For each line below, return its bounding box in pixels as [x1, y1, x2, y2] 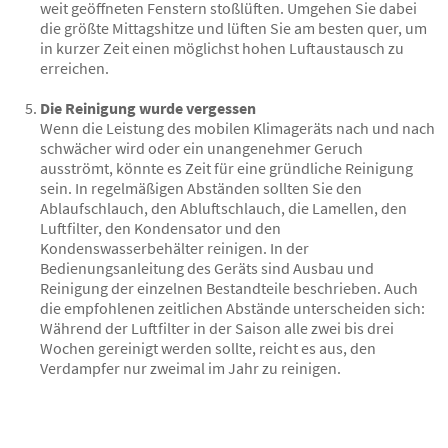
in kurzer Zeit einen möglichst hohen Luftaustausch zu [40, 37, 404, 58]
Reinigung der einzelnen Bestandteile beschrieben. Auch [40, 277, 418, 298]
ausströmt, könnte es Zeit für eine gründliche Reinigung [40, 157, 413, 178]
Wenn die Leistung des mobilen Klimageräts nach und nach [40, 117, 435, 138]
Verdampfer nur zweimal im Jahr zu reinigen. [40, 357, 344, 378]
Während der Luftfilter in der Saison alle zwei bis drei [40, 317, 394, 338]
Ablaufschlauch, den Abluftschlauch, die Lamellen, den [40, 197, 407, 218]
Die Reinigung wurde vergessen [40, 97, 256, 118]
